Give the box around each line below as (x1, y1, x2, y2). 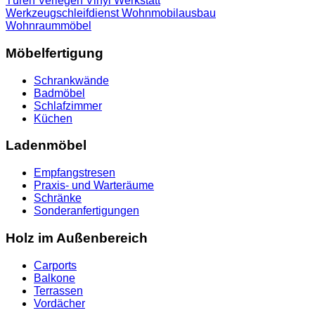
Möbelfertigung (6, 45, 103, 60)
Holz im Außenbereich (6, 230, 148, 245)
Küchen (34, 112, 72, 124)
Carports (34, 259, 77, 271)
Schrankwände (34, 74, 109, 86)
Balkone (34, 271, 75, 284)
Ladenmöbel (6, 138, 86, 153)
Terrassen (34, 284, 83, 297)
